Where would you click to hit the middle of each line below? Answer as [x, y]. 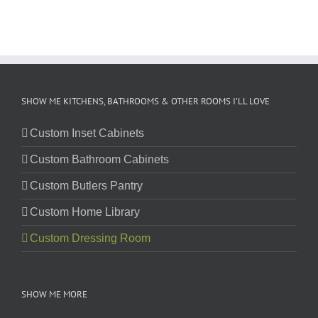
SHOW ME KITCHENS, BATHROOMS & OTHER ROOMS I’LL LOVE [146, 102]
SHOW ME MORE [54, 295]
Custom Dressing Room [90, 238]
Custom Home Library [85, 212]
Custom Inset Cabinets [87, 133]
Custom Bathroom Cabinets [99, 160]
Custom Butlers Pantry [86, 186]
